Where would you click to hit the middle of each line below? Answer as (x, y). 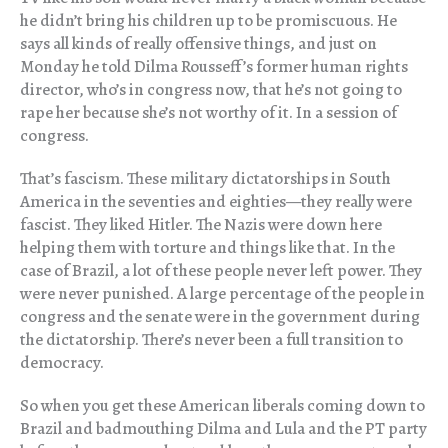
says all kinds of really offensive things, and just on (198, 44)
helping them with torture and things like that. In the (207, 248)
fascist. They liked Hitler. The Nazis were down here (201, 225)
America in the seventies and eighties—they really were (216, 202)
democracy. (62, 363)
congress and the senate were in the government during (220, 317)
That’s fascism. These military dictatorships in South (205, 179)
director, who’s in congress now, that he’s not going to (211, 90)
